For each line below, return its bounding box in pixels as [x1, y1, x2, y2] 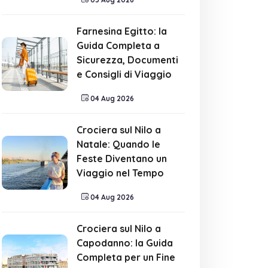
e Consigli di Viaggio [77, 68, 172, 80]
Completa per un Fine [77, 251, 175, 263]
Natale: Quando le [77, 138, 160, 150]
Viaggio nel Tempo [77, 167, 164, 179]
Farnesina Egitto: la [77, 25, 167, 37]
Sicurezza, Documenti [77, 54, 178, 66]
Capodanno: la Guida [77, 237, 173, 249]
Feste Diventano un [77, 153, 167, 165]
